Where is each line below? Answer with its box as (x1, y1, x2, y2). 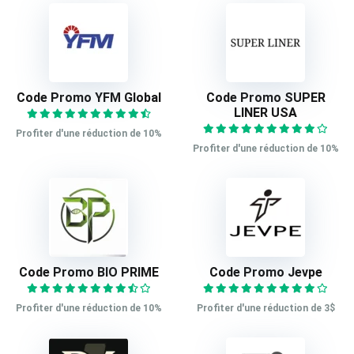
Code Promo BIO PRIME (18, 265, 159, 281)
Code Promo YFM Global (16, 90, 161, 106)
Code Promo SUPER (205, 90, 326, 106)
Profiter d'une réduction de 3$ (196, 303, 335, 314)
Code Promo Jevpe (209, 265, 322, 281)
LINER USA (234, 105, 297, 121)
